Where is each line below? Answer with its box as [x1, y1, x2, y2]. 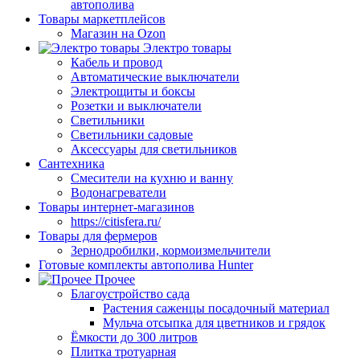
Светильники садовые [71, 127, 193, 141]
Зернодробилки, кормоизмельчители [71, 243, 271, 257]
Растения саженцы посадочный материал [103, 301, 329, 315]
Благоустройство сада [71, 286, 190, 301]
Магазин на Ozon [71, 26, 166, 40]
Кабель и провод [71, 55, 162, 69]
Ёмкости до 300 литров [71, 329, 198, 344]
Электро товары [143, 40, 231, 55]
